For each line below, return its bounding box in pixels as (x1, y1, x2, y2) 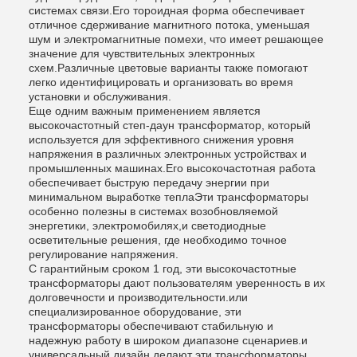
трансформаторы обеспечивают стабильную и (29, 320, 273, 333)
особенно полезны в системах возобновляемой (29, 205, 278, 218)
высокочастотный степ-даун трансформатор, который (29, 119, 311, 132)
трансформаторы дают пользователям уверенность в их (29, 277, 325, 290)
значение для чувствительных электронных (29, 47, 255, 61)
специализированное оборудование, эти (29, 305, 241, 319)
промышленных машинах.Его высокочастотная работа (29, 162, 316, 175)
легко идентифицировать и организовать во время (29, 76, 293, 89)
